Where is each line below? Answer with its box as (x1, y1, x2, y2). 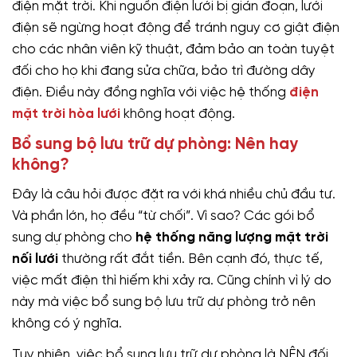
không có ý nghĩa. (12, 316, 122, 331)
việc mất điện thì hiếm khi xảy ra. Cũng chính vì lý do (12, 273, 331, 288)
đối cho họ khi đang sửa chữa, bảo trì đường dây (12, 63, 316, 78)
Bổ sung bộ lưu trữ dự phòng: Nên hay (12, 135, 298, 153)
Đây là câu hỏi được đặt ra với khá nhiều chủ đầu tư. (12, 186, 335, 202)
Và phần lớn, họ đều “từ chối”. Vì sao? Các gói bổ (12, 208, 315, 223)
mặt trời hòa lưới (12, 106, 120, 121)
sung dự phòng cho (12, 229, 135, 245)
